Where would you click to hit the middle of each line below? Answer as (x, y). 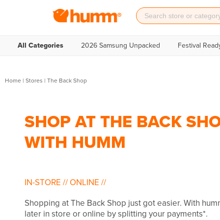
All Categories (41, 45)
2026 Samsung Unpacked (121, 45)
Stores (34, 81)
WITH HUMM (75, 142)
